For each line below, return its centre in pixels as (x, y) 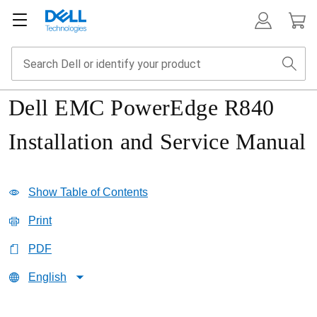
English (47, 277)
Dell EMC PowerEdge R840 (142, 108)
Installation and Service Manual (157, 142)
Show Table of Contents (88, 192)
